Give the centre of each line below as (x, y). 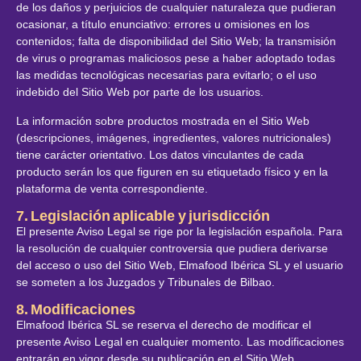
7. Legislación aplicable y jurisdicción (143, 216)
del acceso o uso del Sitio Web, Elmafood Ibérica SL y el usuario (180, 265)
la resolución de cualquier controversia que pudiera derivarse (172, 248)
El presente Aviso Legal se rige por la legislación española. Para (179, 231)
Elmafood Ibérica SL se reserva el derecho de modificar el (164, 325)
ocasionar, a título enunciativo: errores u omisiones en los (163, 25)
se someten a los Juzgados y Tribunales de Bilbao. (145, 282)
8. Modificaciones (76, 310)
